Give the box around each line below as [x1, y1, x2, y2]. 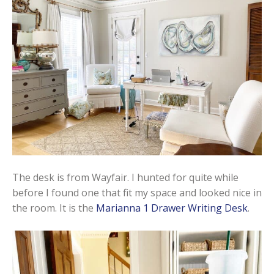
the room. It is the [12, 201, 96, 215]
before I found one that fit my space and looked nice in [12, 185, 262, 199]
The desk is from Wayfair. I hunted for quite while [12, 170, 239, 184]
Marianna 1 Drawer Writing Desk [96, 201, 248, 215]
